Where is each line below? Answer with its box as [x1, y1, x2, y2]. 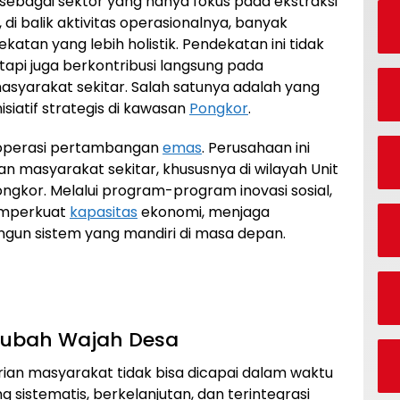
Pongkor [189, 98, 248, 119]
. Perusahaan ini [202, 137, 310, 158]
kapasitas [70, 202, 137, 222]
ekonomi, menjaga [137, 202, 270, 222]
